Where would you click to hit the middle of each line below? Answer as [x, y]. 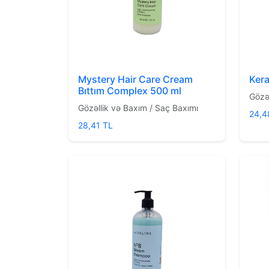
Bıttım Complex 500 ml [130, 90]
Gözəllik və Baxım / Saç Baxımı [138, 107]
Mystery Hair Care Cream [135, 79]
